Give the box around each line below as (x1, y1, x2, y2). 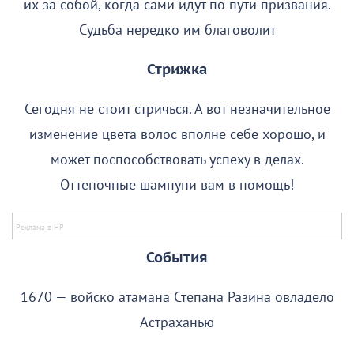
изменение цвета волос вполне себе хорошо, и (28, 126, 326, 143)
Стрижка (147, 61, 207, 78)
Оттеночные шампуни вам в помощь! (60, 176, 294, 194)
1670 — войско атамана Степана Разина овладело (20, 288, 334, 306)
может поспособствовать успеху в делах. (50, 151, 304, 168)
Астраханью (140, 314, 214, 331)
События (146, 249, 208, 266)
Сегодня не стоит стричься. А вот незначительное (24, 100, 330, 118)
